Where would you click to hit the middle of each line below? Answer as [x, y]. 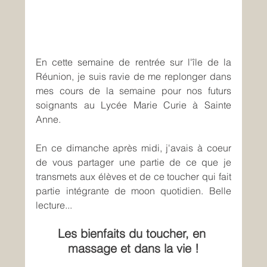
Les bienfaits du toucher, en [133, 234]
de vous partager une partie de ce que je [133, 162]
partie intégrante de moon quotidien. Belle [133, 191]
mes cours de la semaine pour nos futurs [133, 91]
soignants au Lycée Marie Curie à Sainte [133, 105]
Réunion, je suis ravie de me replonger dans [133, 77]
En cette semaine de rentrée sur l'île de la [133, 62]
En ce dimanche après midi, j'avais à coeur [133, 148]
